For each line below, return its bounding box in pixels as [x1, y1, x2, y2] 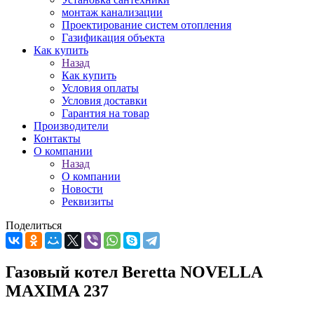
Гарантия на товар [62, 107, 149, 119]
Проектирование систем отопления [62, 19, 231, 31]
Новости [62, 183, 103, 195]
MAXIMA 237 [6, 281, 109, 300]
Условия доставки [62, 95, 147, 107]
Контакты [34, 132, 81, 144]
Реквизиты [62, 196, 114, 207]
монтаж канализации [62, 6, 163, 18]
